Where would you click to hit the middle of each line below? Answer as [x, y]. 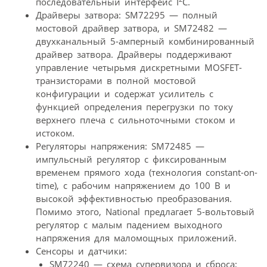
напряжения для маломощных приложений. [136, 237]
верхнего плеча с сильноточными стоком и [136, 119]
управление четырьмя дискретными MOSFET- [139, 67]
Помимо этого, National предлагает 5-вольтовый [145, 211]
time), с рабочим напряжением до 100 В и [133, 185]
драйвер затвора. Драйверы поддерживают [134, 54]
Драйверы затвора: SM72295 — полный [127, 15]
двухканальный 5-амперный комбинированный [145, 41]
